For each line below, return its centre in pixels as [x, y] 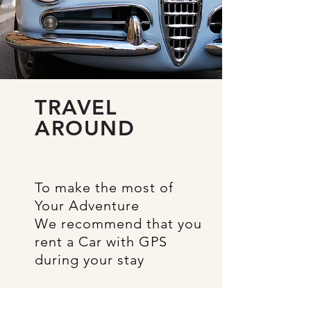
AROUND [85, 128]
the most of [134, 187]
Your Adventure [87, 205]
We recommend [91, 224]
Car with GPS [123, 242]
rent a [57, 242]
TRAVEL [76, 108]
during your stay [90, 260]
